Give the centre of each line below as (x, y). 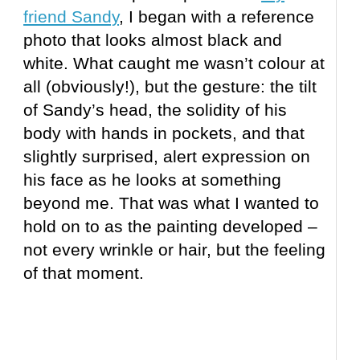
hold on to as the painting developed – (171, 227)
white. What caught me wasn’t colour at (174, 63)
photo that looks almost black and (153, 40)
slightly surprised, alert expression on (167, 157)
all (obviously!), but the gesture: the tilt (170, 87)
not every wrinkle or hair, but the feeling (175, 250)
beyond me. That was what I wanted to (172, 203)
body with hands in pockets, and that (164, 133)
